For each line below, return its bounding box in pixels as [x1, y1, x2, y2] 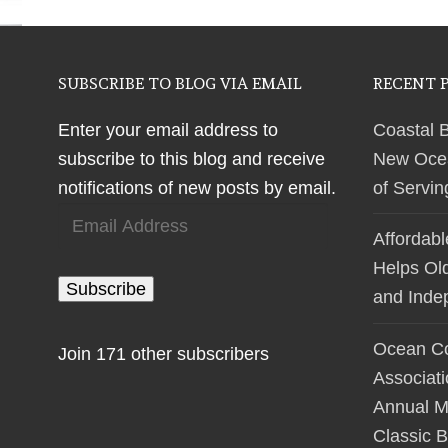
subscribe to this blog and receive [58, 148, 325, 169]
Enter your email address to [58, 119, 278, 140]
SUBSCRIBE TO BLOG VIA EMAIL [58, 73, 301, 93]
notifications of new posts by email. [58, 177, 336, 198]
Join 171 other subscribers [58, 343, 269, 364]
